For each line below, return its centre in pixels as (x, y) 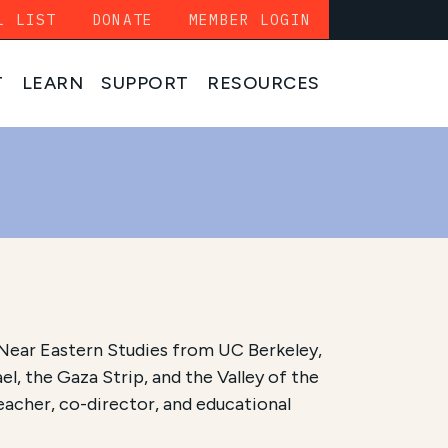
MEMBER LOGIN (250, 19)
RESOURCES (263, 83)
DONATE (123, 19)
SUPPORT (145, 83)
